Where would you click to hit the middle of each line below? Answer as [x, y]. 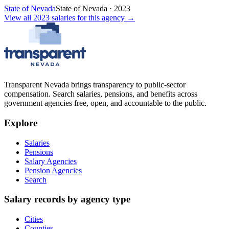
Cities [34, 219]
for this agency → [105, 18]
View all [19, 18]
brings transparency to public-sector [127, 85]
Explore [21, 123]
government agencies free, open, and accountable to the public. [105, 103]
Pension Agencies [53, 170]
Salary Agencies [51, 161]
